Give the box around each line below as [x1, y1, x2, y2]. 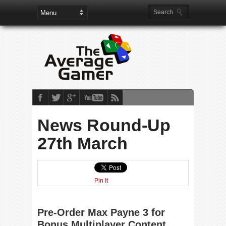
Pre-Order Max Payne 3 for [37, 207, 165, 218]
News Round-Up [37, 116, 171, 135]
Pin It [94, 177, 108, 184]
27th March [37, 134, 128, 153]
